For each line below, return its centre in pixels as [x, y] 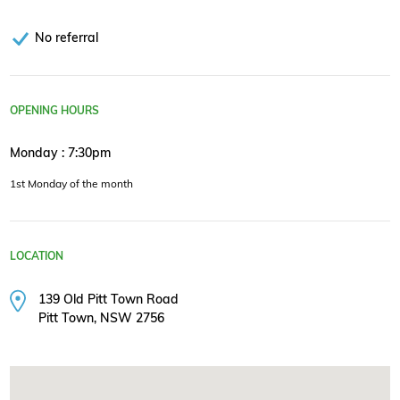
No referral [67, 37]
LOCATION [37, 256]
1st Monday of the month [71, 183]
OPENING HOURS [54, 110]
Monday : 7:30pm [60, 152]
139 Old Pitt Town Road [109, 299]
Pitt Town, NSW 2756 [102, 318]
